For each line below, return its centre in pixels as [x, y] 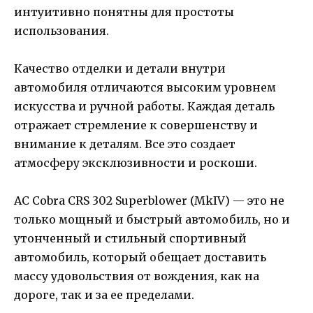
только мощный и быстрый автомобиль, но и [152, 219]
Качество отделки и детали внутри [120, 68]
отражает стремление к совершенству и [136, 125]
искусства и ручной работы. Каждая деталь [144, 106]
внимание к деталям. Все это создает [125, 144]
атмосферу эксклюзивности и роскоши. [136, 162]
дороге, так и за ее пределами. [104, 294]
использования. [61, 30]
